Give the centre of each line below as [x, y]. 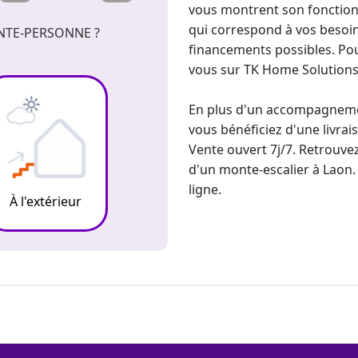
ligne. [205, 189]
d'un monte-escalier [249, 169]
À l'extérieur [46, 201]
